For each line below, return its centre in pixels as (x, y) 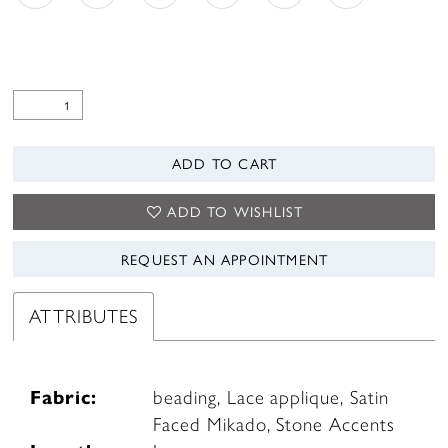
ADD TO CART (225, 163)
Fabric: (63, 398)
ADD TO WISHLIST (235, 211)
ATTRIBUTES (83, 316)
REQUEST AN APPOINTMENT (224, 258)
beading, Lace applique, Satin (271, 398)
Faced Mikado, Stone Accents (274, 425)
